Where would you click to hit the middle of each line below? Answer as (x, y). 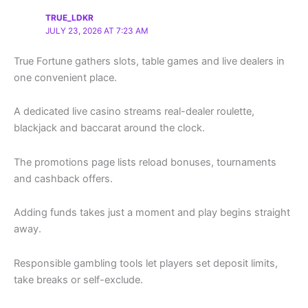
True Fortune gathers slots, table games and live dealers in (149, 61)
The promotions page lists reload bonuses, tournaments (145, 162)
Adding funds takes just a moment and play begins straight (152, 213)
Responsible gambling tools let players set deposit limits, (146, 263)
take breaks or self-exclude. (78, 279)
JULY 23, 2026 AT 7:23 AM (97, 31)
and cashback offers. (63, 178)
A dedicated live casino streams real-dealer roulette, (134, 112)
